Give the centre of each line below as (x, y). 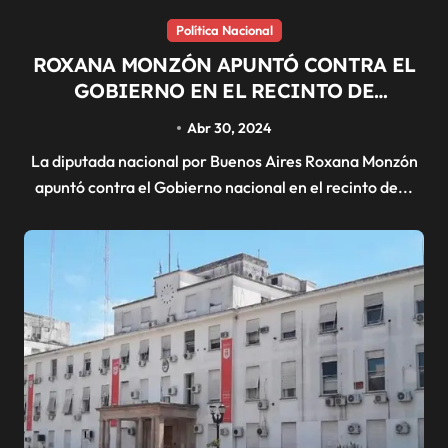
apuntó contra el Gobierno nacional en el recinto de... (224, 186)
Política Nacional (224, 29)
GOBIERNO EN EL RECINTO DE (224, 90)
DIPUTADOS (224, 116)
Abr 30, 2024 (229, 127)
